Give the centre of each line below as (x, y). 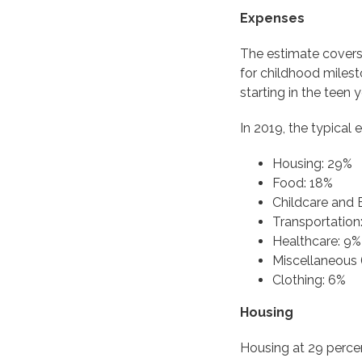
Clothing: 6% (309, 280)
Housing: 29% (312, 164)
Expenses (272, 18)
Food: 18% (303, 183)
